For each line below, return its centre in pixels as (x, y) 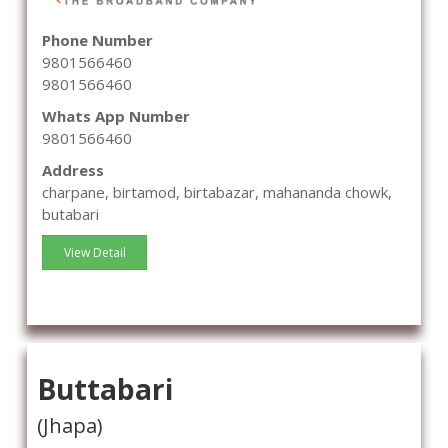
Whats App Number (116, 115)
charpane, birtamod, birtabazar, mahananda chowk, (217, 191)
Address (73, 169)
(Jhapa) (70, 425)
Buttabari (105, 388)
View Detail (94, 252)
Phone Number (97, 39)
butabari (70, 213)
